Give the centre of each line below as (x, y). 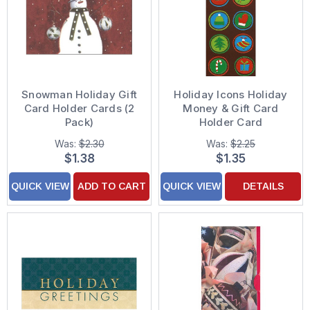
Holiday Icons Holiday (231, 95)
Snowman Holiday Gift (79, 95)
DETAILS (263, 186)
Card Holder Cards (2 (79, 109)
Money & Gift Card (231, 109)
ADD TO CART (111, 186)
